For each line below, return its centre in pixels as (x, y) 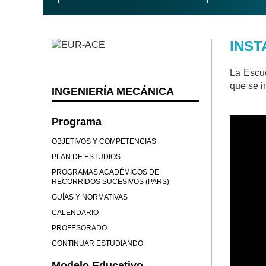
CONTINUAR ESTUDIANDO (97, 243)
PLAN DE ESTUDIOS (86, 157)
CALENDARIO (75, 213)
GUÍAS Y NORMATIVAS (90, 197)
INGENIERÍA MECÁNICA (113, 91)
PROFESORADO (79, 228)
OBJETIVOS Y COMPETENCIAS (104, 141)
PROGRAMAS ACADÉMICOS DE (105, 172)
